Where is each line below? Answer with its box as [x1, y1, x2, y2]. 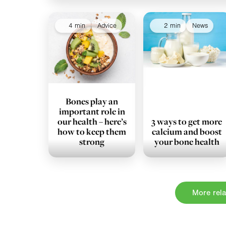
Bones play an [66, 95, 119, 107]
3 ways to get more [151, 116, 222, 128]
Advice [97, 22, 117, 30]
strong [79, 136, 105, 148]
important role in [59, 105, 125, 118]
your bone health [154, 136, 219, 148]
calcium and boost [151, 126, 222, 138]
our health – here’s [57, 116, 127, 128]
